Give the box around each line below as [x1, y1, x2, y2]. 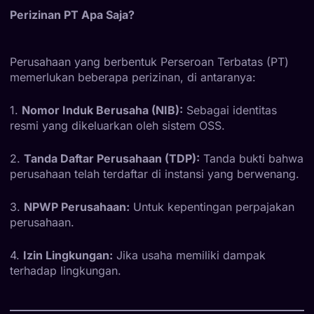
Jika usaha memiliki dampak [113, 247, 266, 262]
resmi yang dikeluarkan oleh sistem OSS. [10, 118, 225, 132]
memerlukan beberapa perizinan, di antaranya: [10, 69, 256, 84]
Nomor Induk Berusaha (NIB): [22, 102, 183, 117]
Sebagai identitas [183, 102, 277, 117]
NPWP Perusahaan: [24, 199, 130, 214]
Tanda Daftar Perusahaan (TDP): [24, 151, 200, 165]
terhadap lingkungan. [10, 263, 121, 278]
